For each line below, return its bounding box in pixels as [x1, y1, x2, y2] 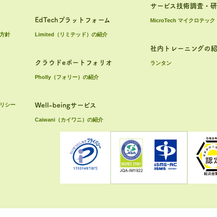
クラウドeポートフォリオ [35, 59, 112, 66]
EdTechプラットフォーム [35, 16, 110, 24]
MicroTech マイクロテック [150, 17, 215, 24]
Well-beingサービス [35, 102, 96, 109]
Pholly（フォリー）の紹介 [35, 74, 99, 80]
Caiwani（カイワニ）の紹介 [35, 117, 103, 123]
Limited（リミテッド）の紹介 [35, 31, 108, 38]
